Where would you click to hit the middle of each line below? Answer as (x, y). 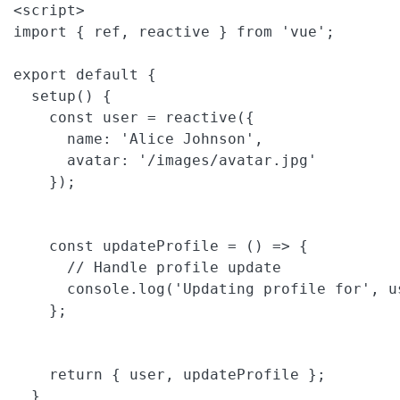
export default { (85, 74)
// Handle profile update (147, 267)
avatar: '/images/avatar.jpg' (165, 160)
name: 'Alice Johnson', (138, 138)
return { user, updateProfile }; (170, 374)
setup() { (62, 96)
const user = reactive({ (134, 117)
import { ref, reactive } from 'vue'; (174, 31)
